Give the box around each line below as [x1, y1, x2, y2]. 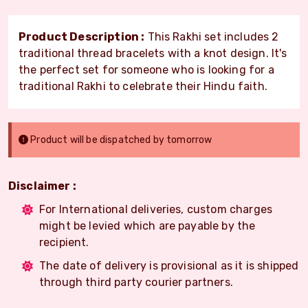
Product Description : [19, 30, 145, 43]
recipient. [39, 235, 89, 249]
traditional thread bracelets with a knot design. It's [19, 46, 287, 60]
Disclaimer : [8, 179, 76, 192]
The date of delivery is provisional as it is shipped [39, 258, 299, 272]
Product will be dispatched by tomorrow [28, 133, 212, 146]
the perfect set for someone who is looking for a [19, 63, 274, 76]
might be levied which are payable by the [39, 219, 256, 232]
